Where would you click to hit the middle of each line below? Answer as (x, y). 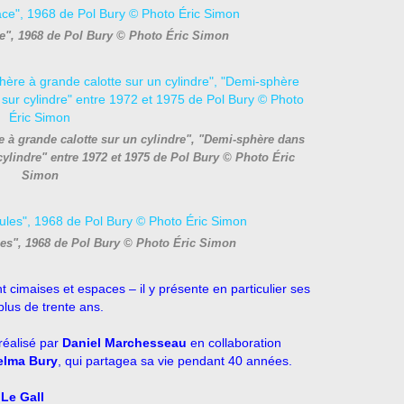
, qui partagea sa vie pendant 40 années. (175, 361)
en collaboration (234, 343)
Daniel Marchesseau (124, 343)
